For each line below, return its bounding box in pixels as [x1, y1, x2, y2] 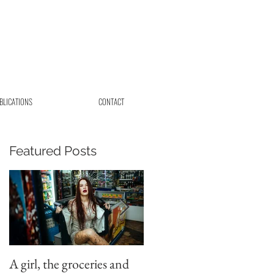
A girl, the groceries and [9, 255, 129, 273]
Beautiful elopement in [144, 255, 262, 273]
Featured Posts [9, 143, 97, 158]
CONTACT [98, 95, 124, 108]
